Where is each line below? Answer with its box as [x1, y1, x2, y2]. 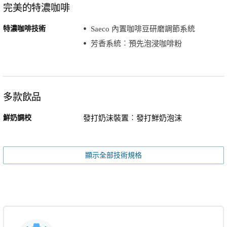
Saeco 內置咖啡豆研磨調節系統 [90, 24, 195, 33]
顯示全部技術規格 [85, 151, 142, 159]
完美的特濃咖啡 [3, 2, 70, 13]
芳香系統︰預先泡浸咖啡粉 [90, 40, 182, 48]
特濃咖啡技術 [3, 24, 46, 32]
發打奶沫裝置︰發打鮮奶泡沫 [83, 113, 182, 122]
